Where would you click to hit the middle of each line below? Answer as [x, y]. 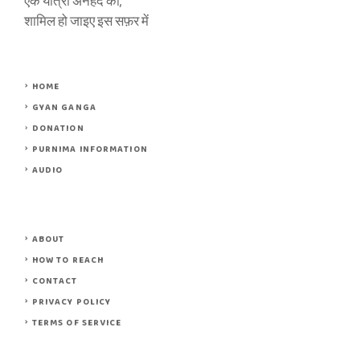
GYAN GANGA [64, 108]
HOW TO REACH [68, 260]
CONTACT [55, 281]
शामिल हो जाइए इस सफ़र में [86, 22]
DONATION [58, 129]
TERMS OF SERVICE [77, 323]
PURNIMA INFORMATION [90, 149]
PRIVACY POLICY [72, 302]
